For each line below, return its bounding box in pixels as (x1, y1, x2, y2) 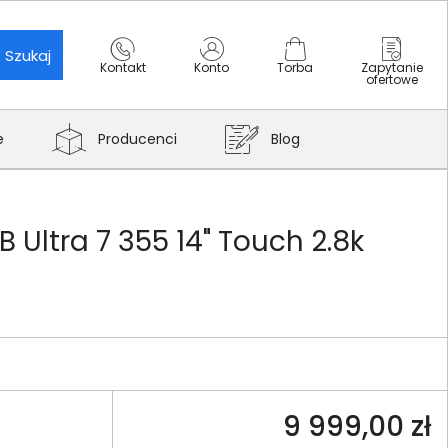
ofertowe (366, 71, 418, 88)
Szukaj (4, 44, 51, 66)
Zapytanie (361, 59, 423, 76)
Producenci (98, 129, 177, 149)
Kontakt (100, 59, 146, 76)
